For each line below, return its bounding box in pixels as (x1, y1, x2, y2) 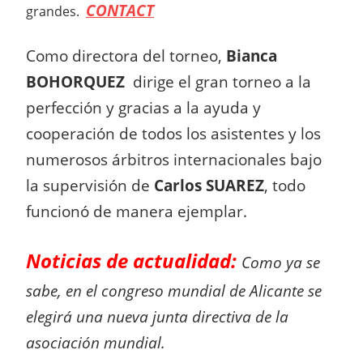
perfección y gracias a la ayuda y (26, 97, 261, 117)
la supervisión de (26, 175, 154, 195)
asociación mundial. (26, 332, 165, 352)
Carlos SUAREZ (154, 175, 264, 195)
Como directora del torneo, (26, 45, 226, 66)
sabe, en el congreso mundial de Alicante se (26, 280, 322, 301)
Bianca (226, 45, 277, 66)
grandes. (26, 2, 86, 20)
